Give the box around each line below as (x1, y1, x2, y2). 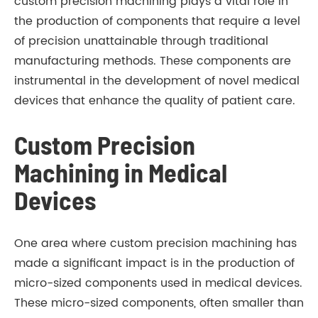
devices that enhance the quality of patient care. (14, 92, 295, 111)
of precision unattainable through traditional (14, 32, 268, 51)
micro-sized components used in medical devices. (14, 274, 302, 293)
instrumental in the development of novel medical (14, 72, 300, 91)
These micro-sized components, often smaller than (14, 294, 304, 313)
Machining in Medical (14, 157, 227, 188)
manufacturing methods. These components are (14, 52, 291, 71)
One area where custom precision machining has (14, 234, 297, 253)
